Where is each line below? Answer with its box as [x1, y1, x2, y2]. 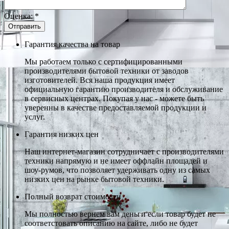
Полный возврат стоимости [25, 192, 121, 201]
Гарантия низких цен [25, 129, 99, 139]
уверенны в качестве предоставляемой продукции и [25, 103, 207, 112]
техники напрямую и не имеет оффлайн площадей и [25, 156, 208, 165]
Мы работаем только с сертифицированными [25, 57, 182, 66]
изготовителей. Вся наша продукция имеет [25, 75, 175, 84]
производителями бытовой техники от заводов [25, 66, 189, 75]
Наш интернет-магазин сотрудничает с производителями [25, 147, 224, 156]
